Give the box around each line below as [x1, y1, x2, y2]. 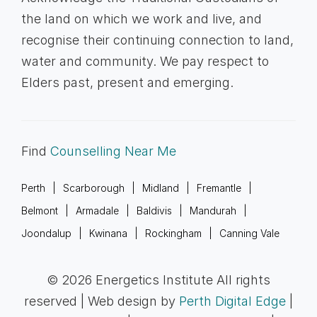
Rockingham [144, 226, 202, 239]
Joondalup [21, 226, 71, 239]
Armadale [75, 204, 119, 217]
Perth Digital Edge [179, 293, 286, 309]
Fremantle [196, 181, 241, 194]
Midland [142, 181, 179, 194]
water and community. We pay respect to [21, 53, 269, 69]
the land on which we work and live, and [21, 11, 262, 26]
